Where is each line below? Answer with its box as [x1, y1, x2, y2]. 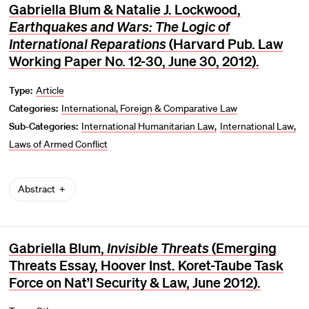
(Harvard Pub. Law [166, 35, 283, 52]
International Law [220, 119, 295, 132]
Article [36, 83, 65, 97]
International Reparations [8, 35, 166, 53]
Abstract [17, 182, 57, 195]
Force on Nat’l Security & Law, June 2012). [8, 273, 261, 290]
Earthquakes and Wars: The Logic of [8, 18, 230, 36]
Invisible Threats [106, 239, 209, 257]
